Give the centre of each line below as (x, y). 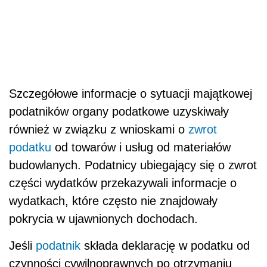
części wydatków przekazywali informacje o (123, 183)
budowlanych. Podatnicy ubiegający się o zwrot (133, 165)
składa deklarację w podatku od (165, 245)
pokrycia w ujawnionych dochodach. (103, 218)
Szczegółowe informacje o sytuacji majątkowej (131, 93)
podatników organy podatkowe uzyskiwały (119, 111)
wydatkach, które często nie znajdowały (113, 201)
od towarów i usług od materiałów (141, 147)
